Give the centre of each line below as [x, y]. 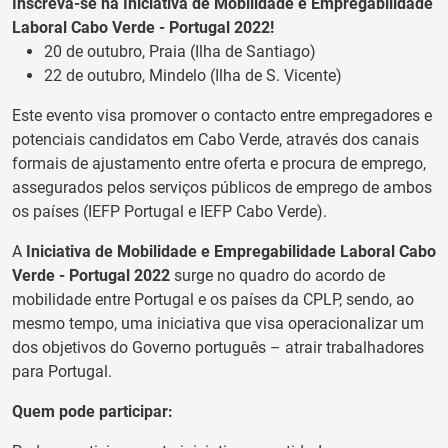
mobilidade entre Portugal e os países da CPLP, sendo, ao [213, 300]
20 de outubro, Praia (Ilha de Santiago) [180, 52]
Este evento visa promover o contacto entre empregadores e [222, 116]
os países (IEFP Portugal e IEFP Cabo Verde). [169, 212]
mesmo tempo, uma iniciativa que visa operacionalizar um [218, 324]
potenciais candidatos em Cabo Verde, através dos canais [215, 140]
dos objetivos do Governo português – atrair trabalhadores [218, 348]
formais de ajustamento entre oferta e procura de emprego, [219, 164]
